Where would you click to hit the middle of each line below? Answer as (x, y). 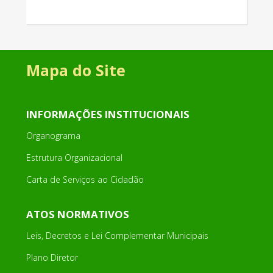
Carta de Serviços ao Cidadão (85, 180)
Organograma (53, 136)
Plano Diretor (52, 258)
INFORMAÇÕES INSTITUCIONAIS (108, 115)
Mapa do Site (76, 70)
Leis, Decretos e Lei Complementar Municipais (117, 236)
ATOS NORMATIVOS (77, 214)
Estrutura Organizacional (74, 158)
